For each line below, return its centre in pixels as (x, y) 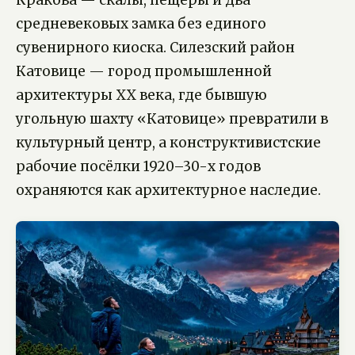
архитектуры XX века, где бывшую (141, 95)
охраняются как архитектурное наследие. (168, 191)
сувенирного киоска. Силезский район (155, 48)
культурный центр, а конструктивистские (168, 143)
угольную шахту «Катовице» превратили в (172, 119)
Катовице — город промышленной (144, 72)
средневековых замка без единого (141, 24)
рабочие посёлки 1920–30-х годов (138, 167)
